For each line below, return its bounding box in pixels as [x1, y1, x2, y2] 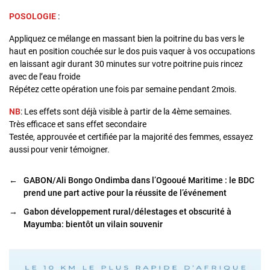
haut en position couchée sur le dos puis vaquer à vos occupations [9, 46, 255, 57]
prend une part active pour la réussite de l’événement [24, 188, 227, 198]
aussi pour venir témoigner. [9, 145, 110, 155]
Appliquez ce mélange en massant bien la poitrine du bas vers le [9, 34, 244, 44]
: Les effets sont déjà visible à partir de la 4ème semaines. [20, 107, 232, 117]
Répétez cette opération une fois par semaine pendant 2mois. [9, 84, 237, 95]
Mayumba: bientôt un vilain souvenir [24, 219, 163, 230]
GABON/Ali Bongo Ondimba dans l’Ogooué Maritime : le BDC [24, 175, 254, 186]
